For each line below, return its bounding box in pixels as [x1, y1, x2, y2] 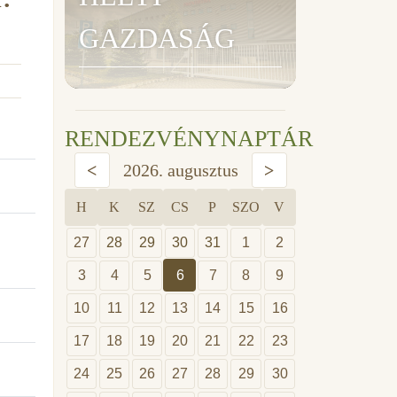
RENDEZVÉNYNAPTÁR [65, 125, 313, 152]
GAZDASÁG [79, 21, 235, 54]
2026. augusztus [118, 160, 243, 180]
